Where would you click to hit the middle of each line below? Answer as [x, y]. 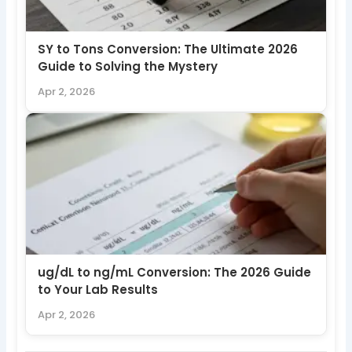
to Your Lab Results [98, 289]
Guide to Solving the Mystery [128, 66]
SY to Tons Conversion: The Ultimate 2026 [168, 49]
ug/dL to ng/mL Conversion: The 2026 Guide [175, 272]
